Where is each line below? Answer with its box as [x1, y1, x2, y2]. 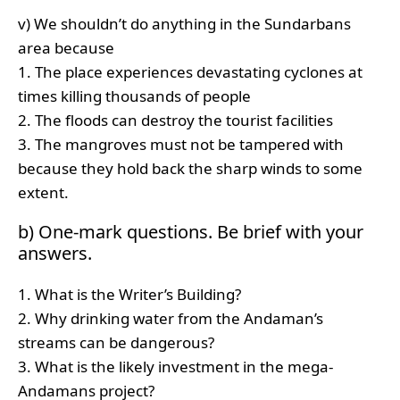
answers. [18, 240, 92, 265]
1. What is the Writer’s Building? [18, 283, 241, 304]
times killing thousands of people [18, 86, 251, 107]
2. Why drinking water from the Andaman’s [18, 307, 323, 329]
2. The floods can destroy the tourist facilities [18, 110, 333, 131]
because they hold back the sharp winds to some [18, 158, 362, 179]
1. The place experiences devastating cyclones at [18, 62, 362, 83]
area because [18, 37, 114, 59]
